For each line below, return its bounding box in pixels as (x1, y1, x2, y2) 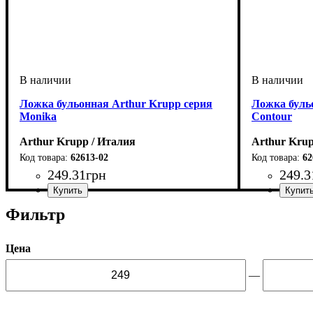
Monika (20, 110, 57, 122)
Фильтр (6, 205, 65, 224)
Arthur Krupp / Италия (20, 135, 136, 147)
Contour (252, 110, 292, 122)
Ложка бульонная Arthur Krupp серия (20, 97, 212, 110)
